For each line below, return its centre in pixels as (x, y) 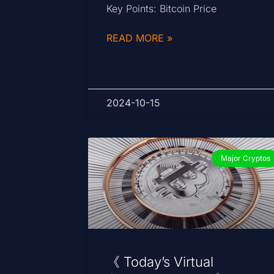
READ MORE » (140, 38)
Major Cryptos (245, 158)
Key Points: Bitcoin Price (162, 8)
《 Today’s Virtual (160, 262)
